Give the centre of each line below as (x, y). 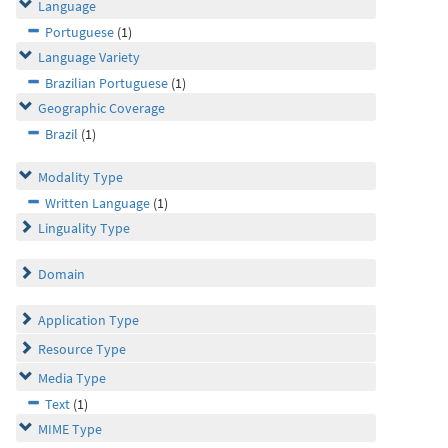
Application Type (88, 320)
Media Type (72, 378)
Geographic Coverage (101, 108)
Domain (61, 274)
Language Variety (89, 57)
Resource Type (82, 349)
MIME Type (70, 429)
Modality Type (80, 177)
